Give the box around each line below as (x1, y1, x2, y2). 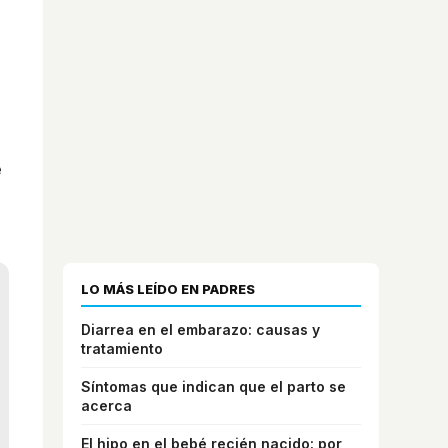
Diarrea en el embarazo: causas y (81, 320, 320, 338)
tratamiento (81, 339, 163, 357)
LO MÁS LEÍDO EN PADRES (81, 280, 255, 297)
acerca (81, 396, 132, 414)
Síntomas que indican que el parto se (81, 377, 346, 395)
